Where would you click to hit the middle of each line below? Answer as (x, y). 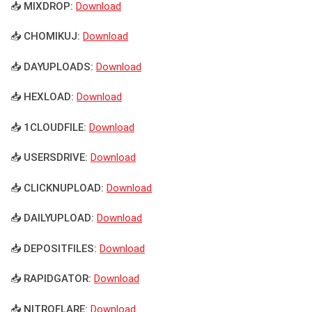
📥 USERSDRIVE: (49, 158)
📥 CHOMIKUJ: (45, 37)
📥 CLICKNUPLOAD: (57, 188)
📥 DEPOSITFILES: (54, 248)
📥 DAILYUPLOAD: (52, 218)
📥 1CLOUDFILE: (48, 127)
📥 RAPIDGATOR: (51, 279)
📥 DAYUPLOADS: (52, 67)
